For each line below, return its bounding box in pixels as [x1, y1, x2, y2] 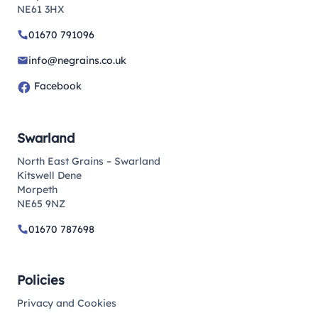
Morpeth [17, 182, 57, 196]
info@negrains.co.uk [28, 54, 126, 67]
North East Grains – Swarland [17, 154, 160, 168]
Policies [17, 271, 65, 288]
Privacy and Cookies [17, 296, 116, 309]
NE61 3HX [17, 3, 65, 16]
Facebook [31, 79, 82, 93]
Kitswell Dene [17, 168, 82, 182]
